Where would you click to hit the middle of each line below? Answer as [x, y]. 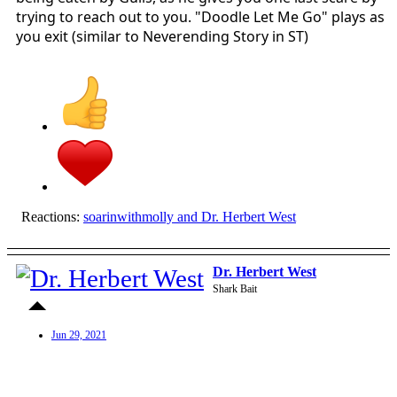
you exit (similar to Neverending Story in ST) [162, 37]
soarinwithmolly [128, 217]
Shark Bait [235, 289]
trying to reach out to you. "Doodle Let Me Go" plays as [200, 17]
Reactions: [51, 217]
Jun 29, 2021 [79, 335]
